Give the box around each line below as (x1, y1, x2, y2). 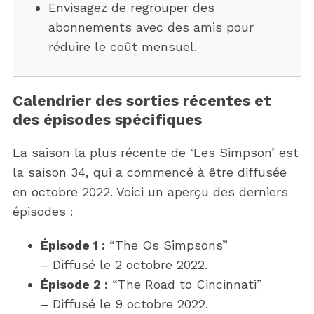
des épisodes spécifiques (12, 110, 202, 128)
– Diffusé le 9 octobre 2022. (40, 296, 208, 311)
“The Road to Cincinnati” (107, 276, 262, 292)
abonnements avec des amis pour (48, 19, 254, 34)
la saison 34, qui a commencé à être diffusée (12, 164, 287, 179)
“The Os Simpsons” (104, 237, 228, 252)
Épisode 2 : (40, 276, 108, 292)
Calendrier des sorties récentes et (12, 91, 271, 109)
